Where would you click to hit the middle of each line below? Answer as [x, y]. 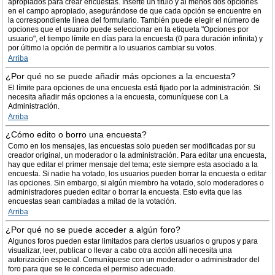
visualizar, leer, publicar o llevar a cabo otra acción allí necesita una [120, 250]
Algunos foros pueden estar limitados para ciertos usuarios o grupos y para [133, 241]
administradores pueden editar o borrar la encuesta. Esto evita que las [125, 192]
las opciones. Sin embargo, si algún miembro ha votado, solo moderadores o [136, 183]
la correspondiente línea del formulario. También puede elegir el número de [134, 20]
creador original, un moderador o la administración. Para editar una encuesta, [137, 155]
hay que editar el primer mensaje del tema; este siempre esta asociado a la [133, 165]
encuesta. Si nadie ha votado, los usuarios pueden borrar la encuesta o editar [137, 174]
